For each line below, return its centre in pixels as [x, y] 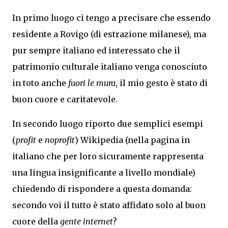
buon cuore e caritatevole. [65, 99]
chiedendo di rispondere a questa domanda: [102, 189]
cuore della [36, 221]
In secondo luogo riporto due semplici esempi [108, 124]
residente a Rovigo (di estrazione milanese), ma [109, 34]
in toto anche [40, 83]
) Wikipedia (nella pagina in [132, 140]
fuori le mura [92, 83]
